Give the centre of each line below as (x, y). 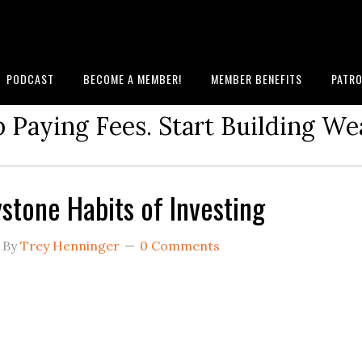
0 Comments (180, 246)
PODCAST (30, 79)
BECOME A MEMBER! (133, 79)
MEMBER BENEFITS (257, 79)
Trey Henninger (70, 246)
